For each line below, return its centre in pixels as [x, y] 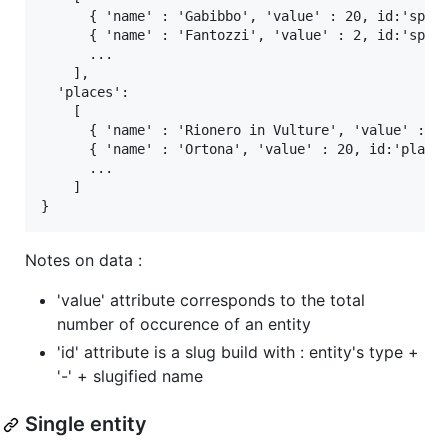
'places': [85, 92]
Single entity [86, 424]
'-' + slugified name [130, 376]
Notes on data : [83, 260]
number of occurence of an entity [184, 324]
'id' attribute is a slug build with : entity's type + [238, 352]
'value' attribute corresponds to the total [211, 300]
